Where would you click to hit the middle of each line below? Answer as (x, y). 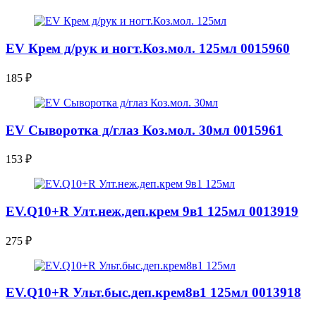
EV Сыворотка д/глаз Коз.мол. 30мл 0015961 (144, 130)
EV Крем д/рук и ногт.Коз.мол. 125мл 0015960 (148, 49)
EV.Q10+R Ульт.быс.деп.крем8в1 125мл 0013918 (153, 293)
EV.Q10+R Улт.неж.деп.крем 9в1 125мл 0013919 (152, 211)
